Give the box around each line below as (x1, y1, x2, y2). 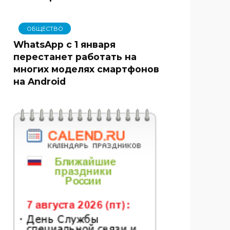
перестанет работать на (13, 51, 137, 62)
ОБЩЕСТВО (26, 25, 63, 32)
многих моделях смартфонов (13, 63, 159, 74)
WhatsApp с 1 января (13, 39, 116, 50)
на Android (13, 75, 66, 87)
